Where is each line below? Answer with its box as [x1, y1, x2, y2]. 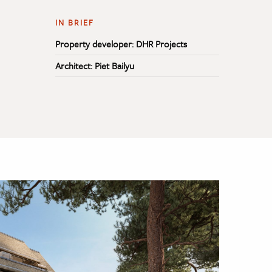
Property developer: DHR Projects [55, 36, 187, 50]
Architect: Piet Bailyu [55, 58, 134, 72]
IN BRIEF [55, 16, 94, 29]
